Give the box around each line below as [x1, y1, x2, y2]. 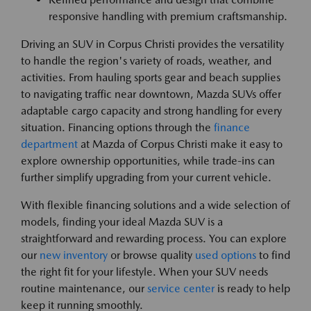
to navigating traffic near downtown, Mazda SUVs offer [21, 87, 281, 101]
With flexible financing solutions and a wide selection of [21, 198, 290, 212]
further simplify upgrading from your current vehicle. [21, 170, 271, 184]
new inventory [40, 248, 108, 262]
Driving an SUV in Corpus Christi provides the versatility [21, 37, 284, 51]
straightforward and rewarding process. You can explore [21, 231, 287, 245]
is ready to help [215, 281, 290, 295]
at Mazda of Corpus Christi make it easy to [78, 137, 283, 151]
